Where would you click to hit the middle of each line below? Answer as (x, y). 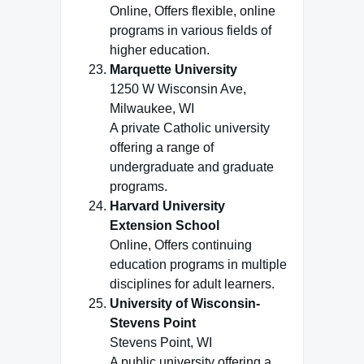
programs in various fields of (191, 30)
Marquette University (173, 69)
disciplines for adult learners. (192, 284)
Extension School (165, 225)
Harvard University (167, 206)
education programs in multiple (198, 264)
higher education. (160, 50)
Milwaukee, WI (152, 108)
